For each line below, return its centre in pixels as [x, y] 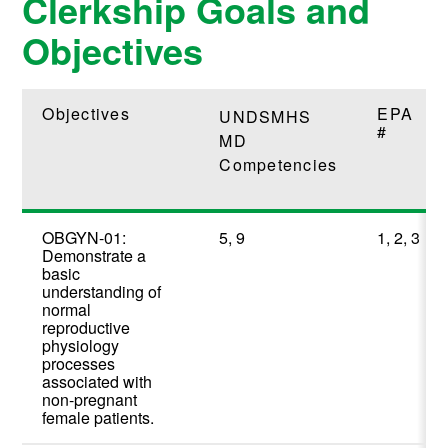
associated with [97, 382]
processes [79, 364]
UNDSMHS [265, 117]
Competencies [278, 165]
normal [67, 310]
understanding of [102, 292]
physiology [81, 346]
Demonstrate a [94, 256]
